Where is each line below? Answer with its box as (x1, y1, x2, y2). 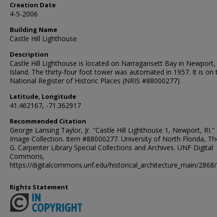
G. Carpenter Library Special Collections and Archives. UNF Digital (10, 143, 213, 152)
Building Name (10, 25, 57, 34)
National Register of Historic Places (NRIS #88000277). (10, 76, 181, 85)
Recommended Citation (10, 117, 86, 125)
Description (10, 50, 48, 59)
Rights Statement (10, 183, 68, 191)
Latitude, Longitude (10, 92, 76, 101)
